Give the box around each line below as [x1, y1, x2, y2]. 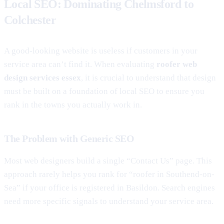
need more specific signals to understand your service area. [4, 196, 213, 206]
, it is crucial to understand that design [81, 72, 216, 82]
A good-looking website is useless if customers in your [4, 45, 197, 55]
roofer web [156, 59, 197, 69]
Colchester [4, 13, 56, 26]
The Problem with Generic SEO [4, 132, 134, 144]
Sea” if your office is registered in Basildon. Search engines [4, 182, 215, 192]
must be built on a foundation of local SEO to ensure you [4, 86, 204, 96]
